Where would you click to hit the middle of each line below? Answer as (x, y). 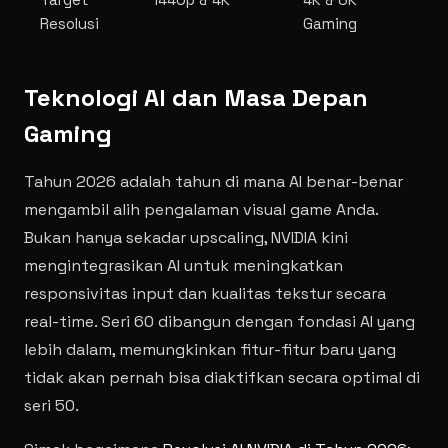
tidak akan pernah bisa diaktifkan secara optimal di (222, 377)
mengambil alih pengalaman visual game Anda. (201, 209)
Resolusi (69, 23)
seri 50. (51, 405)
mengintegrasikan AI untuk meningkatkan (183, 265)
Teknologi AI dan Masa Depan (196, 97)
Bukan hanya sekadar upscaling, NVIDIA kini (186, 237)
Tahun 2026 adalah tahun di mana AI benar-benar (213, 181)
